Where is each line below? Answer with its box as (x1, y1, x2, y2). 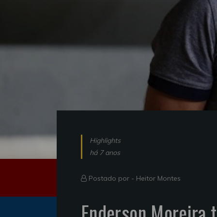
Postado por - (87, 174, 136, 183)
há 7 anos (90, 148, 120, 157)
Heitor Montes (136, 174, 181, 183)
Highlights (90, 136, 121, 145)
